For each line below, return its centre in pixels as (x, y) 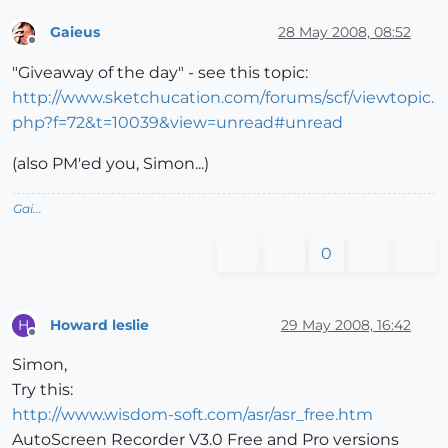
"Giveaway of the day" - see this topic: (160, 73)
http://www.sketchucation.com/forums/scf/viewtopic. (223, 98)
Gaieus (75, 32)
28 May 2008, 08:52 (344, 32)
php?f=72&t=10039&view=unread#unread (177, 123)
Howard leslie (99, 324)
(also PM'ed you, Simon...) (110, 164)
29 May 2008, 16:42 (346, 324)
